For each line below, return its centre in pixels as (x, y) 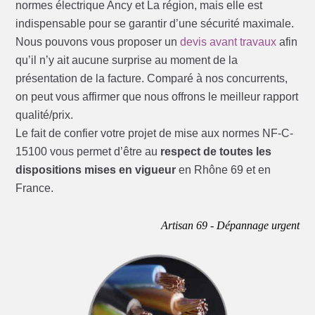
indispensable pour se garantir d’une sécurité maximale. (155, 24)
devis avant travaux (229, 42)
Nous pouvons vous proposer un (98, 42)
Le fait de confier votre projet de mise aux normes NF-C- (155, 134)
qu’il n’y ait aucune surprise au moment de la (127, 60)
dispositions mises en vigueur (96, 170)
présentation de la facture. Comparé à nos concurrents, (152, 79)
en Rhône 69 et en (224, 170)
